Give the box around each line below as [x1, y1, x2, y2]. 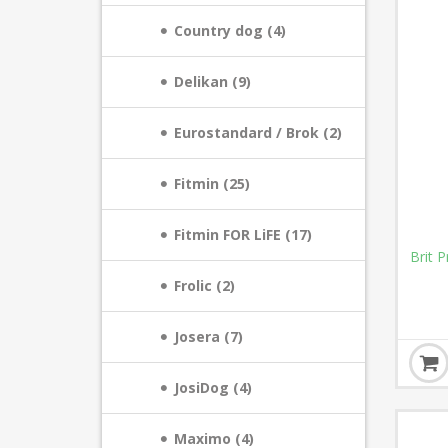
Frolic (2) [174, 276, 235, 295]
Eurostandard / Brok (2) [174, 123, 342, 142]
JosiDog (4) [174, 378, 252, 397]
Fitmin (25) [174, 174, 250, 193]
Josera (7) [174, 327, 243, 346]
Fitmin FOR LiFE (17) [174, 225, 312, 244]
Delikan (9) [174, 72, 251, 91]
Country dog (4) [174, 21, 286, 40]
